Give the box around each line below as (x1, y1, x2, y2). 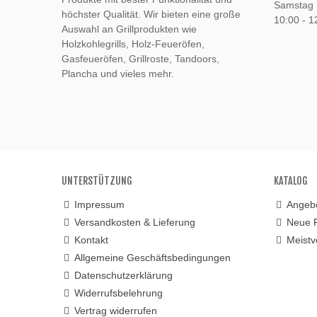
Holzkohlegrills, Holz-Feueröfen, (62, 38, 204, 50)
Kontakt (74, 234, 108, 246)
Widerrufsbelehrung (74, 287, 163, 299)
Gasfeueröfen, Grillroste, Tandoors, (62, 53, 219, 65)
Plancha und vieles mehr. (62, 68, 174, 80)
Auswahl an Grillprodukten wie (62, 23, 197, 35)
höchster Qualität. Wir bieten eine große (62, 8, 241, 21)
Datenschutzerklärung (74, 270, 173, 282)
